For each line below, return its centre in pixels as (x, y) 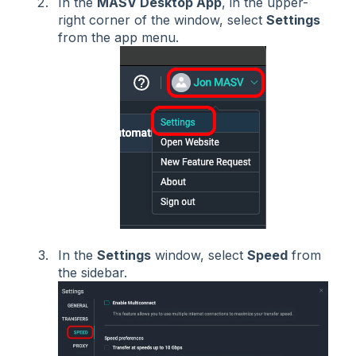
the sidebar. (93, 273)
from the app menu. (118, 37)
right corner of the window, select (162, 19)
